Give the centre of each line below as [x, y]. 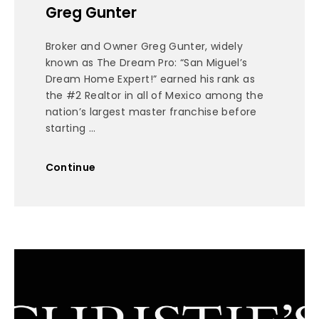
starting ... [70, 129]
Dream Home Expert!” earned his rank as [150, 79]
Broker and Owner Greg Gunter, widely [144, 47]
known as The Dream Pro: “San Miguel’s [146, 63]
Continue [70, 167]
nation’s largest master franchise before [151, 112]
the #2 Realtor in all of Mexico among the [154, 96]
